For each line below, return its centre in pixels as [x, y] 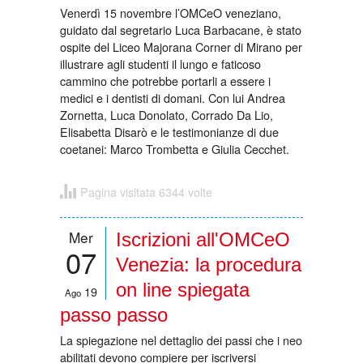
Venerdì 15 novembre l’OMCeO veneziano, [171, 12]
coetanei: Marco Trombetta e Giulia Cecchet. [175, 148]
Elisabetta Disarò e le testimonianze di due [169, 131]
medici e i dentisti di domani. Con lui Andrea [173, 97]
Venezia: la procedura [209, 265]
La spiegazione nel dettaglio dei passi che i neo [181, 340]
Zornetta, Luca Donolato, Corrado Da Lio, [167, 114]
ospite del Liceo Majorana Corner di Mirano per [181, 46]
